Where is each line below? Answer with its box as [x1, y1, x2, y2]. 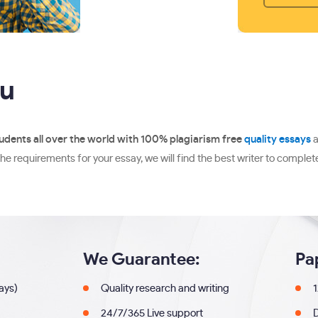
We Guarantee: [83, 251, 200, 268]
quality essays [244, 134, 311, 145]
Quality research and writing [101, 283, 230, 294]
